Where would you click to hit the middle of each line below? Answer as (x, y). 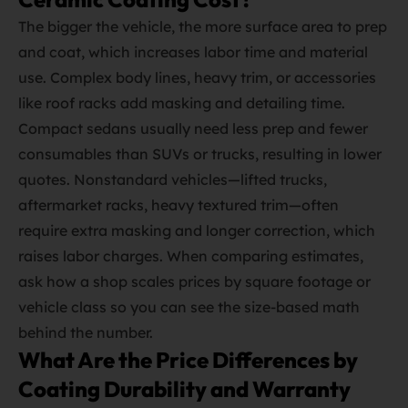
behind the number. (86, 332)
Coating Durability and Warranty (184, 389)
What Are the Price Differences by (188, 360)
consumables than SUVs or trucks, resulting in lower (200, 154)
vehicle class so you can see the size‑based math (189, 307)
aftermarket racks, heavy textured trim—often (178, 205)
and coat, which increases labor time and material (193, 52)
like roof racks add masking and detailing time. (182, 103)
